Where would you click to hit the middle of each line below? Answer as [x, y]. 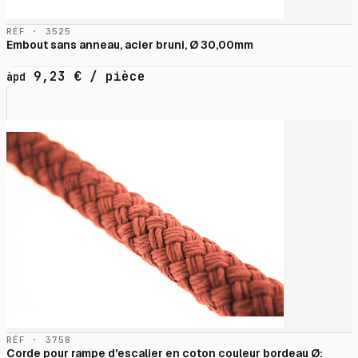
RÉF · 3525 [39, 32]
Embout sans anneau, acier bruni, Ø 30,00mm [130, 45]
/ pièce [113, 77]
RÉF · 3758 [39, 340]
